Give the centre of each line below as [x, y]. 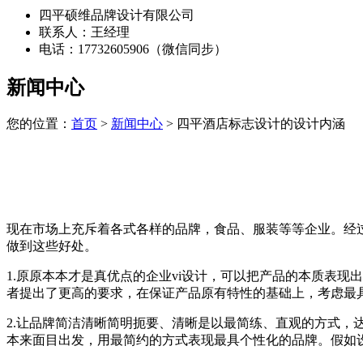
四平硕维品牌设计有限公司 [117, 15]
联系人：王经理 [84, 32]
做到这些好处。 [52, 246]
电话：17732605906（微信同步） [133, 49]
